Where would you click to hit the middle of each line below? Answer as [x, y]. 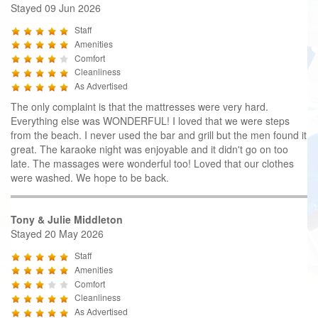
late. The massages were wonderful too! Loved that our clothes [152, 163]
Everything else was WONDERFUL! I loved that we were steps [150, 120]
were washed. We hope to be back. [90, 177]
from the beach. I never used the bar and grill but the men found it [159, 135]
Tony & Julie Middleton [67, 219]
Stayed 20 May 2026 [57, 233]
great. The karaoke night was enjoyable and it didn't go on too [149, 149]
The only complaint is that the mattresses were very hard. [139, 106]
